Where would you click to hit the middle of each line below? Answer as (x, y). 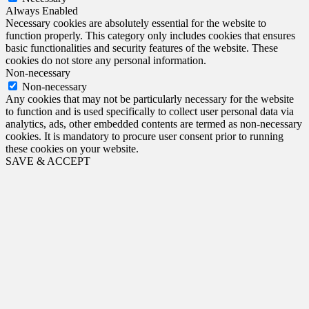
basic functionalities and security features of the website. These (142, 48)
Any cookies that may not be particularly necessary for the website (150, 99)
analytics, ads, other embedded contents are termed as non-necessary (154, 123)
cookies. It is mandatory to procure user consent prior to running (144, 136)
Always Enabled (42, 10)
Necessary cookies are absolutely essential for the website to (136, 23)
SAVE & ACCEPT (48, 161)
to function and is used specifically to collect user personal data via (150, 111)
